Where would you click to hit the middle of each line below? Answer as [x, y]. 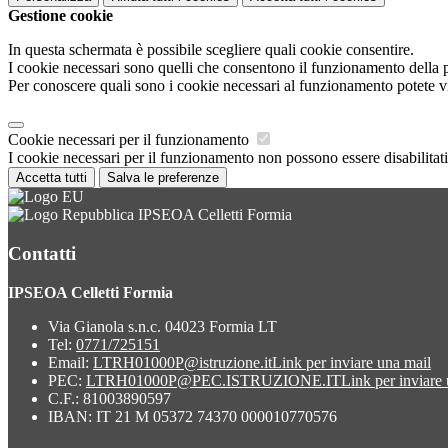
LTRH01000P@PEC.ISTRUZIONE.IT [213, 380]
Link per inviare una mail [351, 362]
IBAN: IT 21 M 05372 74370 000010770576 [192, 416]
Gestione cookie [60, 16]
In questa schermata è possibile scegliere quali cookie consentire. [211, 50]
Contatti [42, 253]
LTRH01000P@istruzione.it [182, 362]
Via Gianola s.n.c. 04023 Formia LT [162, 326]
